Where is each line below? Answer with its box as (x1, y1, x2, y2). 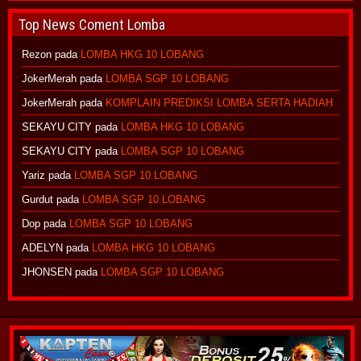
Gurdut (22, 193, 53, 205)
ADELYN (22, 242, 63, 254)
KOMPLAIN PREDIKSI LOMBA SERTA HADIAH (106, 97, 333, 109)
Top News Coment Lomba (19, 16, 165, 33)
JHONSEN (22, 266, 72, 278)
